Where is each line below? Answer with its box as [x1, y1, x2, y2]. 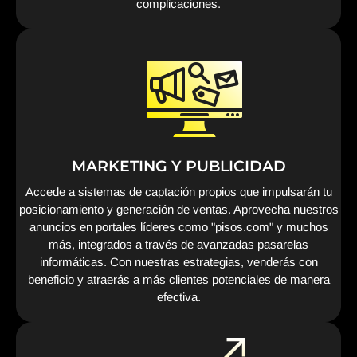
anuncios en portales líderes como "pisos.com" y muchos [29, 219, 328, 233]
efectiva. [156, 289, 201, 304]
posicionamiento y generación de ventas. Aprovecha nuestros [18, 202, 339, 216]
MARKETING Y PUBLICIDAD [71, 156, 286, 175]
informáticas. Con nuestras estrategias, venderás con [39, 254, 318, 269]
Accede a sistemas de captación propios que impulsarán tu [25, 184, 332, 198]
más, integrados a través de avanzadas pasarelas [49, 237, 308, 251]
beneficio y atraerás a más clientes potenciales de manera [27, 272, 330, 286]
